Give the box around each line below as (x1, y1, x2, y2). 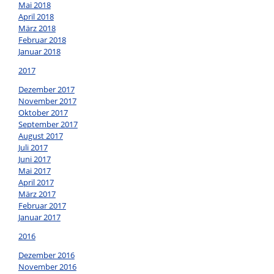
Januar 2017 (18, 212, 61, 223)
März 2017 (18, 188, 56, 200)
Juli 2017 (18, 142, 48, 154)
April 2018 (18, 11, 54, 23)
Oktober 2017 (18, 107, 68, 119)
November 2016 (18, 261, 76, 273)
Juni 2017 (18, 154, 51, 165)
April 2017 (18, 177, 54, 188)
